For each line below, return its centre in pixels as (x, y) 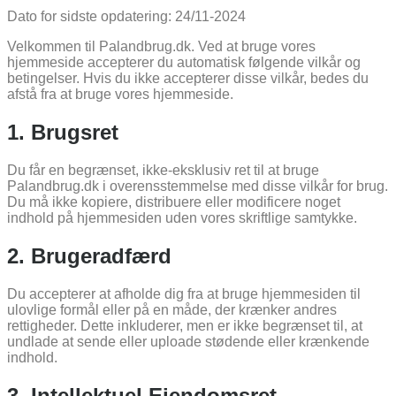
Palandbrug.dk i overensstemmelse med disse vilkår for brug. (198, 186)
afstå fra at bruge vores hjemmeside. (120, 95)
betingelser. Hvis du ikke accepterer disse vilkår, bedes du (188, 79)
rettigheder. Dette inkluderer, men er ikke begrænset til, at (185, 325)
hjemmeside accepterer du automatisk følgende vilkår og (184, 63)
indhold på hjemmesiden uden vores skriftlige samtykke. (182, 217)
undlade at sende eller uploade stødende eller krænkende (188, 341)
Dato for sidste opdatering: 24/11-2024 (126, 17)
